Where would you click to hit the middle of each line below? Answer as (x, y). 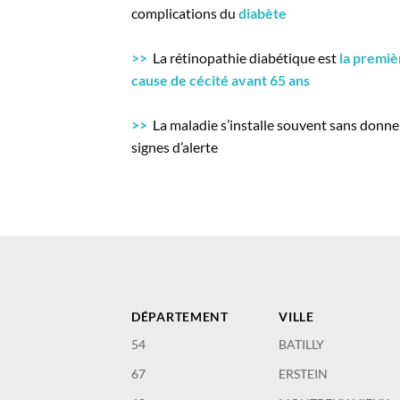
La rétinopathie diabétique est (243, 58)
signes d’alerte (175, 147)
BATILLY (302, 345)
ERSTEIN (304, 374)
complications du (185, 13)
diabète (262, 13)
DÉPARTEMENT (180, 317)
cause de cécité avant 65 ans (221, 80)
